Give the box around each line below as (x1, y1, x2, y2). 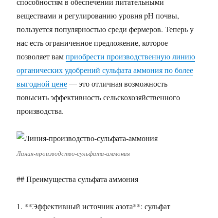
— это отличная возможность (67, 78, 168, 89)
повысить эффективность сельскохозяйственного (17, 92, 181, 102)
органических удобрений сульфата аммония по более (17, 65, 194, 75)
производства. (17, 106, 64, 116)
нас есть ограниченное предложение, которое (17, 37, 168, 48)
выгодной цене (17, 78, 68, 89)
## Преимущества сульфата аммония (17, 174, 139, 184)
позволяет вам (17, 51, 66, 61)
